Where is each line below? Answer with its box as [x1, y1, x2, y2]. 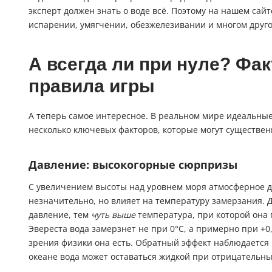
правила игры [29, 76, 155, 97]
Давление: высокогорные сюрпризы [29, 158, 237, 172]
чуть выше [91, 210, 135, 220]
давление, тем [29, 210, 91, 220]
